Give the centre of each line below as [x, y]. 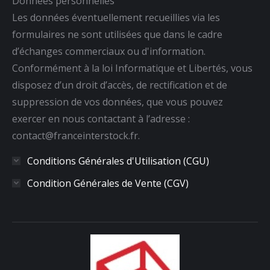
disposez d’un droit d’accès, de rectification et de [120, 85]
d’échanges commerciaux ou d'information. [109, 51]
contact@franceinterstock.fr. [76, 135]
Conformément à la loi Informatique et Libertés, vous [132, 68]
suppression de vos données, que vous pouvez [118, 102]
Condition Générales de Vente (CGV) [108, 183]
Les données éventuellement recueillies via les [116, 17]
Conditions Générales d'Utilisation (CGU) [118, 161]
